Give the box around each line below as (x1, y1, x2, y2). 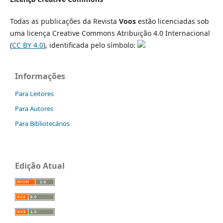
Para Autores (15, 104, 53, 113)
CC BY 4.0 (11, 40, 43, 50)
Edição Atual (15, 160, 65, 171)
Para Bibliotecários (15, 118, 70, 128)
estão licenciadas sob (135, 16, 209, 26)
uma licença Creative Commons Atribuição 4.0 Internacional (9, 28, 210, 38)
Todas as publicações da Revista (9, 16, 119, 26)
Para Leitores (15, 89, 54, 98)
